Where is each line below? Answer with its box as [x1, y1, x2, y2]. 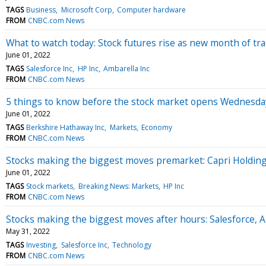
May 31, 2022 [6, 226, 50, 236]
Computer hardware [116, 4, 186, 15]
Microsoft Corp [61, 4, 112, 15]
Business [26, 4, 56, 15]
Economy [141, 122, 172, 132]
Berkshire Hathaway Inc [26, 122, 105, 132]
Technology [112, 239, 151, 250]
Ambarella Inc [103, 63, 150, 74]
